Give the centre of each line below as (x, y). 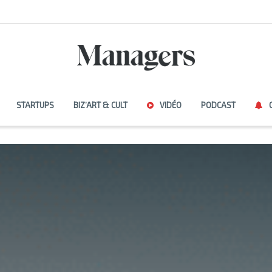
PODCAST (218, 105)
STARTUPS (35, 105)
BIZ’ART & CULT (100, 105)
